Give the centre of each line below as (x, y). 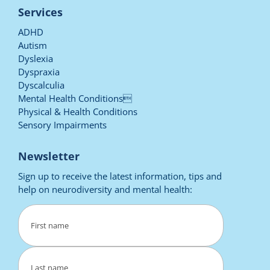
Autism (33, 45)
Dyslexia (36, 58)
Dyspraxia (39, 71)
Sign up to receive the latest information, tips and (120, 176)
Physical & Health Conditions (78, 111)
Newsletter (49, 156)
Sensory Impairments (63, 124)
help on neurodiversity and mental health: (105, 189)
